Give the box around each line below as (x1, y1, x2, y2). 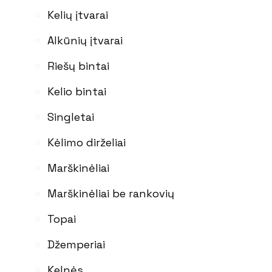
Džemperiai (47, 237, 105, 251)
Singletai (47, 109, 94, 124)
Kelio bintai (47, 84, 106, 98)
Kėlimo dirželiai (47, 135, 126, 149)
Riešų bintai (47, 58, 109, 73)
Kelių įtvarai (47, 7, 108, 22)
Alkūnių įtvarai (47, 33, 123, 47)
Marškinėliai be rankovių (47, 186, 174, 200)
